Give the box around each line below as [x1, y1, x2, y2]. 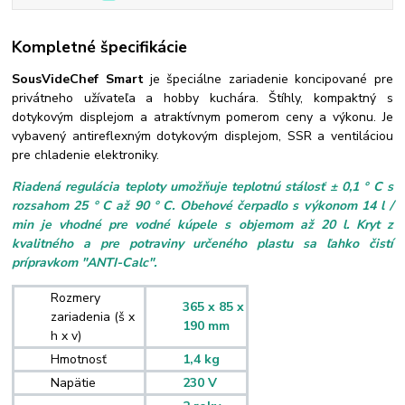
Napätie [51, 374, 97, 392]
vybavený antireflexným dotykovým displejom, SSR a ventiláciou [12, 127, 393, 146]
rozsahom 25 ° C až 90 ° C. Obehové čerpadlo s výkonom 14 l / [12, 197, 393, 215]
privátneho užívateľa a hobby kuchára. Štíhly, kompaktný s [12, 89, 393, 108]
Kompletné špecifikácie [12, 36, 188, 59]
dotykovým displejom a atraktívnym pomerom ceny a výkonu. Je [12, 108, 393, 127]
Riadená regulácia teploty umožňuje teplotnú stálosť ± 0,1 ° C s [12, 178, 393, 196]
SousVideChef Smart [12, 71, 151, 89]
